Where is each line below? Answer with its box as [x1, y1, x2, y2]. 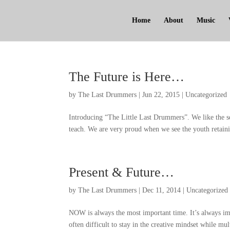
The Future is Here [69, 69, 171, 84]
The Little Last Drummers [108, 113, 185, 121]
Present [69, 165, 109, 180]
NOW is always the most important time [69, 209, 186, 217]
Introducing [69, 113, 103, 121]
